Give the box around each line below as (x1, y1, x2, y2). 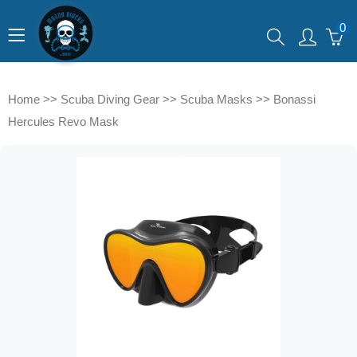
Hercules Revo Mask (8, 115, 119, 128)
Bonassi (273, 92, 316, 106)
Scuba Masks (180, 92, 253, 106)
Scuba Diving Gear (61, 92, 159, 106)
